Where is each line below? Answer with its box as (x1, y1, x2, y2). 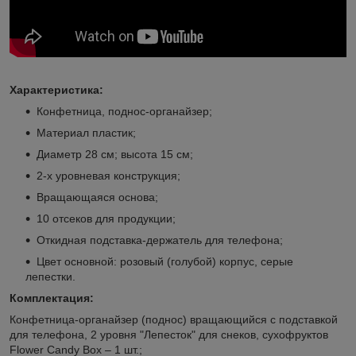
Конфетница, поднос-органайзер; (37, 104, 212, 118)
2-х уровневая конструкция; (37, 168, 180, 182)
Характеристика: (10, 83, 103, 96)
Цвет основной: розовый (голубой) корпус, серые (37, 254, 293, 268)
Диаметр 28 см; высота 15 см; (37, 147, 193, 161)
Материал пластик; (37, 126, 136, 139)
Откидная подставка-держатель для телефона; (37, 233, 283, 246)
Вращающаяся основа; (37, 190, 158, 203)
